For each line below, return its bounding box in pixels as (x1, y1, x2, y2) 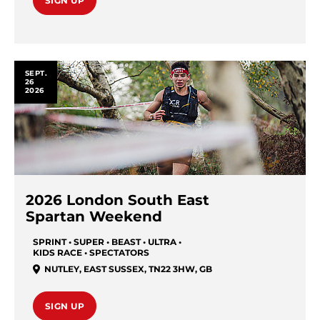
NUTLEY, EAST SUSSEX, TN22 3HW (44, 264, 195, 274)
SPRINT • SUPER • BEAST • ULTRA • (33, 236, 181, 247)
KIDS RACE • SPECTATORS (33, 247, 149, 258)
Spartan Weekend (26, 208, 162, 225)
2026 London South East (26, 191, 209, 209)
